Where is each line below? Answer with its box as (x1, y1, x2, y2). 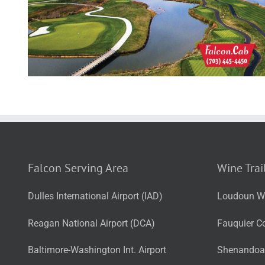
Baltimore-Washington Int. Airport (28, 244, 166, 256)
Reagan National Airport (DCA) (28, 217, 155, 229)
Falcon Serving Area (28, 160, 128, 176)
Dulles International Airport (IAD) (28, 190, 163, 202)
